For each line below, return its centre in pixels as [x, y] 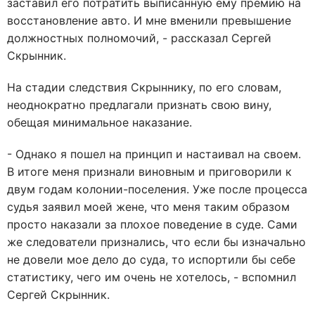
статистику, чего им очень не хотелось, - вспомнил [152, 277]
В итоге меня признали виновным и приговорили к [149, 172]
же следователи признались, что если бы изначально [156, 242]
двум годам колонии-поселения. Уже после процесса [157, 189]
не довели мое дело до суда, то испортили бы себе [151, 259]
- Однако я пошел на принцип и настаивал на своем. [154, 154]
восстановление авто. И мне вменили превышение [149, 20]
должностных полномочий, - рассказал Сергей [139, 38]
